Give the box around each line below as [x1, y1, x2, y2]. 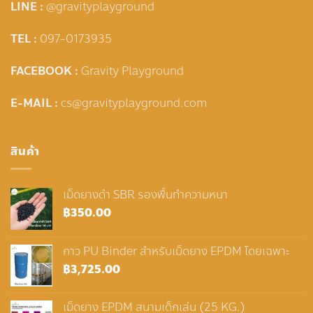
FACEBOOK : [10, 61, 81, 80]
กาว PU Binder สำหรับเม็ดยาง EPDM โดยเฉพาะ [63, 242, 290, 260]
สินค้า [10, 143, 41, 161]
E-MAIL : [10, 94, 61, 112]
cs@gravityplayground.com [61, 94, 208, 112]
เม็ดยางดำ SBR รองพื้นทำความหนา [63, 185, 228, 203]
